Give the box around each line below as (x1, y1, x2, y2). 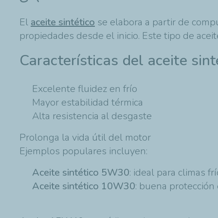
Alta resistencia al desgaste (32, 109, 152, 123)
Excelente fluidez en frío (32, 82, 137, 95)
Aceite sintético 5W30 (32, 165, 129, 179)
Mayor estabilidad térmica (32, 95, 143, 109)
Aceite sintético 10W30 (32, 179, 135, 193)
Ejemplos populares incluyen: (19, 144, 147, 158)
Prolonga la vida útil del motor (19, 130, 151, 144)
